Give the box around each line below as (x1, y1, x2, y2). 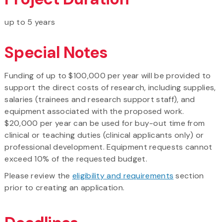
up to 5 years (4, 16, 55, 27)
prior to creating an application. (4, 182, 125, 193)
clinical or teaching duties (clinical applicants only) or (4, 129, 204, 140)
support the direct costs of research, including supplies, (4, 82, 216, 93)
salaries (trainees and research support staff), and (4, 94, 195, 105)
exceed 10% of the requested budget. (4, 153, 150, 164)
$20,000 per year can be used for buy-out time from (4, 117, 205, 128)
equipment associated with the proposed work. (4, 106, 184, 116)
